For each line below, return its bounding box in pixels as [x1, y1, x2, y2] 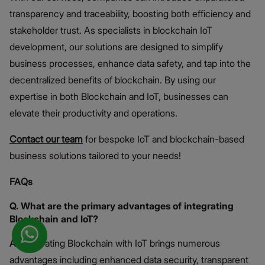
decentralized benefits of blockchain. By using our [9, 73, 216, 86]
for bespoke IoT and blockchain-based [83, 132, 244, 145]
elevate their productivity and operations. [9, 106, 177, 119]
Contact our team [9, 132, 83, 145]
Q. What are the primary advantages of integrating [9, 199, 234, 212]
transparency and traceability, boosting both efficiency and [9, 7, 251, 20]
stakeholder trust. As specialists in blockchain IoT [9, 24, 212, 36]
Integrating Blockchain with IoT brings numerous [18, 237, 220, 249]
